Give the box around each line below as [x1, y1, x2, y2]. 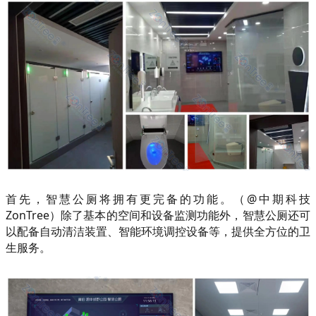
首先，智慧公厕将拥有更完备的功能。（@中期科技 [6, 191, 310, 207]
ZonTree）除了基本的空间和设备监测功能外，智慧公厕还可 [6, 207, 310, 224]
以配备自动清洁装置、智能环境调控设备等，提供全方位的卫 [6, 224, 310, 240]
